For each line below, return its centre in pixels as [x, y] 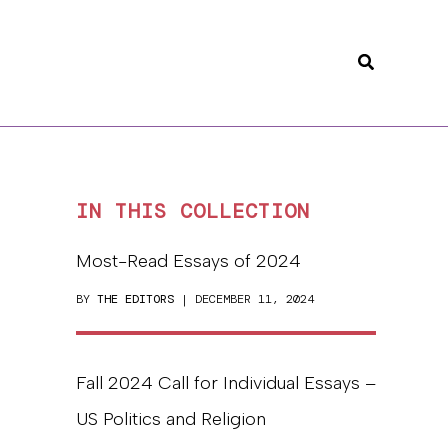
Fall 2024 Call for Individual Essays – [226, 383]
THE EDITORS [135, 299]
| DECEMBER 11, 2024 [244, 299]
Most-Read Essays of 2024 [188, 261]
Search [384, 60]
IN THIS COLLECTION [193, 211]
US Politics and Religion [171, 419]
